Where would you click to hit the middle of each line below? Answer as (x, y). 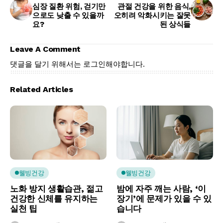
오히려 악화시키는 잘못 (152, 15)
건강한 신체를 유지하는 (54, 198)
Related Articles (42, 89)
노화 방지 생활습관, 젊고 (56, 188)
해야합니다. (125, 64)
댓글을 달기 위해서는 (47, 64)
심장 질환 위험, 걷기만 (69, 6)
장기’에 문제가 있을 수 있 (164, 198)
